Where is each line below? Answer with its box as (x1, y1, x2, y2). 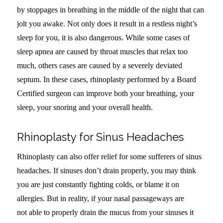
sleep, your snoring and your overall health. (16, 103, 153, 112)
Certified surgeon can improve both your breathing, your (16, 89, 194, 98)
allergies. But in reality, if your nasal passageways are (16, 194, 184, 203)
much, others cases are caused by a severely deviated (16, 61, 182, 70)
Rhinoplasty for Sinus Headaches (16, 130, 184, 144)
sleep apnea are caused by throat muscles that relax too (16, 47, 188, 56)
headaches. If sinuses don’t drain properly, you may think (16, 166, 196, 175)
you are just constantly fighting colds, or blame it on (16, 180, 179, 189)
